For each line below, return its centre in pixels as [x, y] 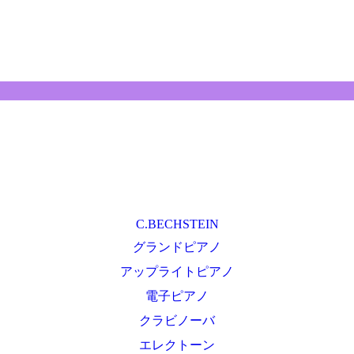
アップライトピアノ [177, 271]
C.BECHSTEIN [177, 224]
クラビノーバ [177, 320]
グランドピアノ [177, 247]
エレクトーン [177, 345]
